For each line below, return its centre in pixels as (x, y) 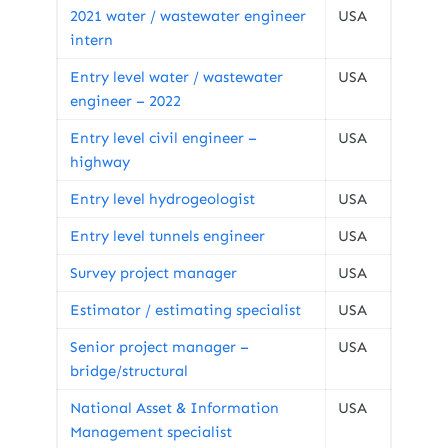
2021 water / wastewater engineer (188, 16)
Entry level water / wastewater (176, 77)
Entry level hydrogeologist (162, 199)
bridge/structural (129, 371)
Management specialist (151, 432)
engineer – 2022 (125, 101)
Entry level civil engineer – (163, 138)
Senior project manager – (159, 347)
